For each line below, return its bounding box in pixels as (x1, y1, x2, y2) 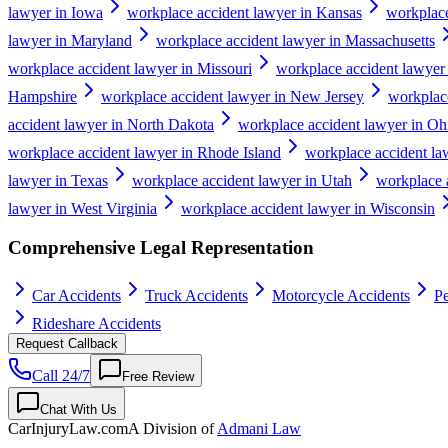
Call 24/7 (32, 367, 90, 385)
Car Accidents (32, 287, 121, 305)
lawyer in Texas (8, 171, 108, 189)
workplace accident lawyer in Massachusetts (156, 31, 435, 49)
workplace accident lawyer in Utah (132, 171, 352, 189)
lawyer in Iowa (8, 3, 103, 21)
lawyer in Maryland (8, 31, 132, 49)
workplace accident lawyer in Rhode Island (8, 143, 281, 161)
